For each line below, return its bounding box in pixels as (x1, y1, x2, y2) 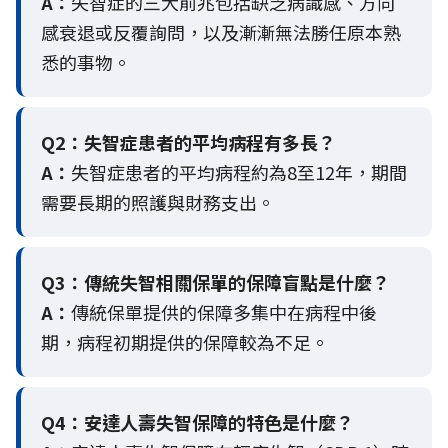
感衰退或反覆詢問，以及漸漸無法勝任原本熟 (41, 19, 401, 46)
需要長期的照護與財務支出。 (41, 189, 275, 216)
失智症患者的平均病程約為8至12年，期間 (71, 159, 407, 186)
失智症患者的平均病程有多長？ (84, 129, 336, 156)
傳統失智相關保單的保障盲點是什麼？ (84, 269, 390, 296)
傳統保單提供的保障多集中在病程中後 (71, 299, 377, 326)
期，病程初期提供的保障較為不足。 (41, 329, 329, 356)
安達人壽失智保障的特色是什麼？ (84, 409, 354, 436)
